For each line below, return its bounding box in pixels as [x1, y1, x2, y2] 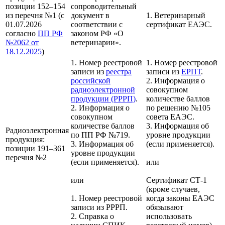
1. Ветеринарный [146, 11, 205, 20]
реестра [106, 67, 132, 76]
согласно [6, 29, 38, 38]
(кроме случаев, [146, 185, 200, 194]
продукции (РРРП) [71, 94, 136, 103]
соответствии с [71, 20, 123, 29]
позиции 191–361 [6, 144, 65, 153]
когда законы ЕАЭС [146, 194, 214, 203]
